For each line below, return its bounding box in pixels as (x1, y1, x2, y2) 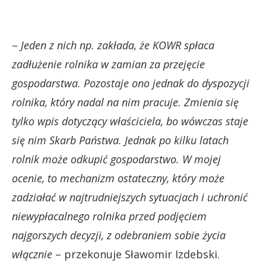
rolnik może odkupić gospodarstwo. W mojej (12, 151, 221, 166)
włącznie (12, 246, 52, 261)
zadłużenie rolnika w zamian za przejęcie (12, 56, 205, 71)
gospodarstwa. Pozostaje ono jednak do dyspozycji (12, 75, 249, 90)
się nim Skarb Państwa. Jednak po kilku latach (12, 132, 229, 147)
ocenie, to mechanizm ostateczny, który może (12, 170, 224, 185)
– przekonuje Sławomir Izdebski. (52, 246, 220, 261)
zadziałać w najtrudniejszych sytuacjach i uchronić (12, 189, 248, 204)
